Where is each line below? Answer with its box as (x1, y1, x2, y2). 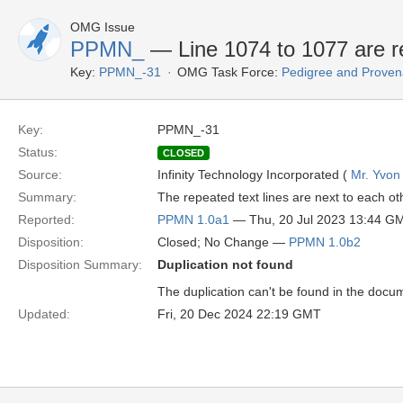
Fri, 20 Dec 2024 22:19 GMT (157, 307, 321, 321)
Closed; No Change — (157, 235, 289, 249)
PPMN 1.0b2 (289, 235, 361, 249)
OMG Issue (70, 20, 135, 34)
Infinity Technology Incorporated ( (157, 167, 351, 182)
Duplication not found (157, 257, 293, 272)
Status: (18, 145, 58, 159)
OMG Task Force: (177, 65, 278, 79)
